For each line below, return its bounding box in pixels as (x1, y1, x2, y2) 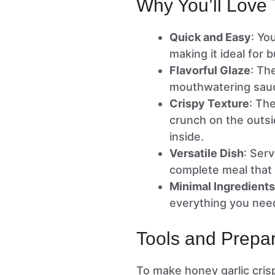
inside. (169, 130, 204, 144)
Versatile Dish (169, 147, 244, 160)
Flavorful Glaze (169, 64, 250, 77)
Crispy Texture (169, 97, 249, 110)
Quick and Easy (169, 31, 251, 44)
